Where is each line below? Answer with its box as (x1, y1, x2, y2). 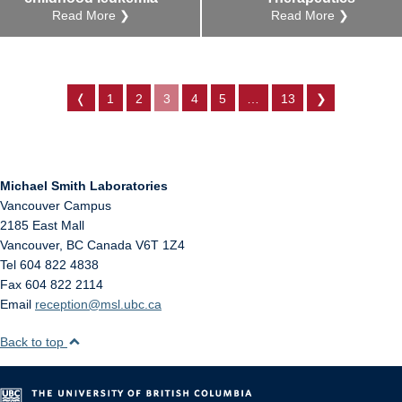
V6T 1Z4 (135, 237, 185, 252)
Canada (87, 237, 132, 252)
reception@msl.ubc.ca (35, 296, 162, 311)
